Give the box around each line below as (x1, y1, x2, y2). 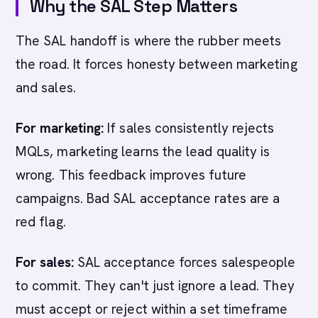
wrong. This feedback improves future (16, 166, 246, 184)
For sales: (16, 253, 74, 271)
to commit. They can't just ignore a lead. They (16, 277, 295, 295)
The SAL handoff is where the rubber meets (16, 32, 282, 50)
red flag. (16, 213, 66, 231)
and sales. (16, 79, 76, 97)
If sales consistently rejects (104, 119, 275, 137)
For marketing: (16, 119, 104, 137)
